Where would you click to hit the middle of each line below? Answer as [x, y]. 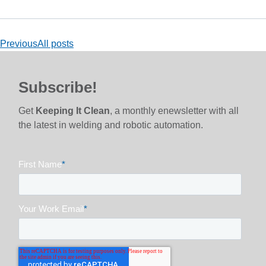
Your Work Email [51, 208]
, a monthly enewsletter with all [175, 111]
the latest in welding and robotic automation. [111, 125]
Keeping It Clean [73, 111]
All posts [56, 43]
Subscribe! [58, 88]
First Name [40, 164]
